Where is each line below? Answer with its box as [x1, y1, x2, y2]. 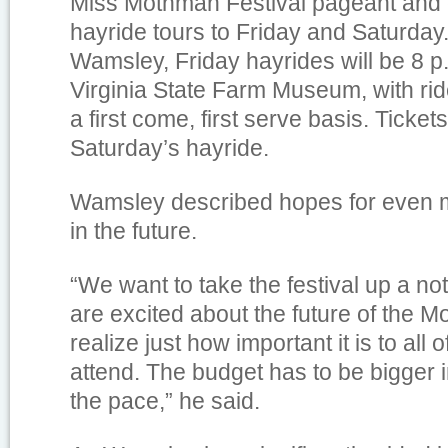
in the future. [70, 218, 197, 244]
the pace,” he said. [70, 388, 260, 414]
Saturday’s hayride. [70, 135, 269, 161]
